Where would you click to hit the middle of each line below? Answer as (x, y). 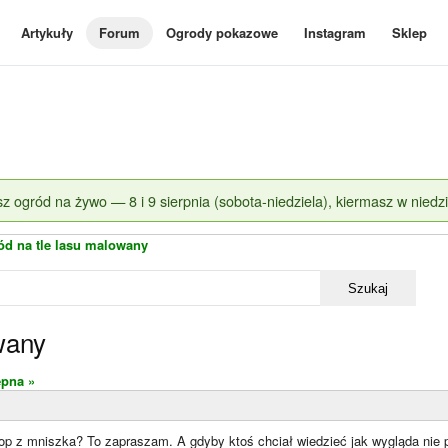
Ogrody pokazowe (222, 32)
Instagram (335, 32)
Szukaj (368, 288)
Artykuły (47, 32)
